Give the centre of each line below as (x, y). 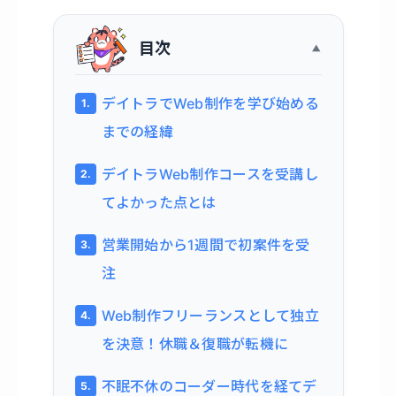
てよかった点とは (159, 203)
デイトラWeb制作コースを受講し (210, 175)
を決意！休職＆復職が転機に (195, 344)
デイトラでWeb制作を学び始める (210, 104)
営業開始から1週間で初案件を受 (206, 245)
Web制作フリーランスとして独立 (210, 316)
